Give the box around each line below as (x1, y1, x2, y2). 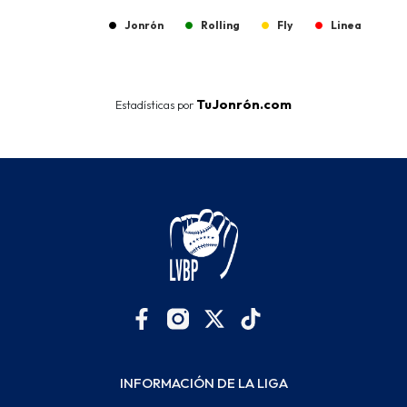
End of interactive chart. (11, 50, 159, 69)
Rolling (201, 17, 240, 32)
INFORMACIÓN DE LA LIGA (119, 374, 288, 392)
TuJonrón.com (196, 95, 292, 113)
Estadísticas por (115, 96, 196, 112)
